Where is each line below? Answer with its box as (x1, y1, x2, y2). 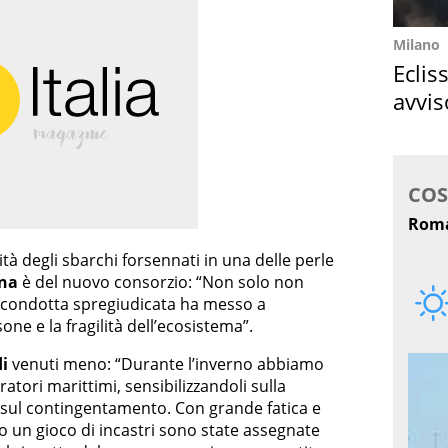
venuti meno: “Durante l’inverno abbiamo (8, 352, 324, 375)
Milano (393, 35, 440, 54)
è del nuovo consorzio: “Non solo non (18, 270, 304, 293)
